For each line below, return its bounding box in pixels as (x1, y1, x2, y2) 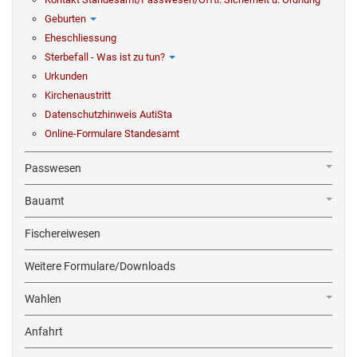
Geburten (45, 13, 86, 25)
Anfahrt (25, 325, 63, 338)
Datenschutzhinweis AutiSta (45, 108, 172, 120)
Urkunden (45, 70, 88, 82)
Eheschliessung (45, 32, 116, 44)
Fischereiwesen (25, 227, 100, 240)
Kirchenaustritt (45, 89, 111, 101)
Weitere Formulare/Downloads (25, 260, 175, 273)
